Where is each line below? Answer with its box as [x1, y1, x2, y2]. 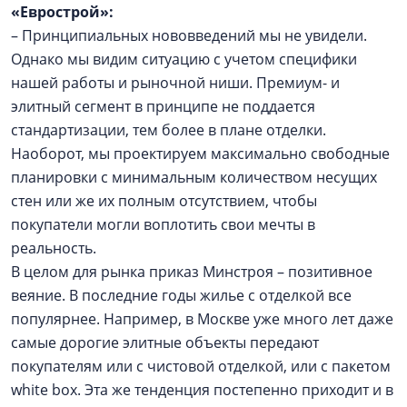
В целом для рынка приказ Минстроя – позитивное [11, 262, 372, 282]
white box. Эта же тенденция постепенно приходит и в [11, 380, 393, 400]
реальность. [11, 238, 104, 258]
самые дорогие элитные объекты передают [11, 333, 319, 352]
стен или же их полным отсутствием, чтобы [11, 191, 317, 211]
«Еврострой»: [11, 2, 117, 22]
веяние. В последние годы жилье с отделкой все [11, 285, 352, 305]
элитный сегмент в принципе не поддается [11, 96, 315, 116]
